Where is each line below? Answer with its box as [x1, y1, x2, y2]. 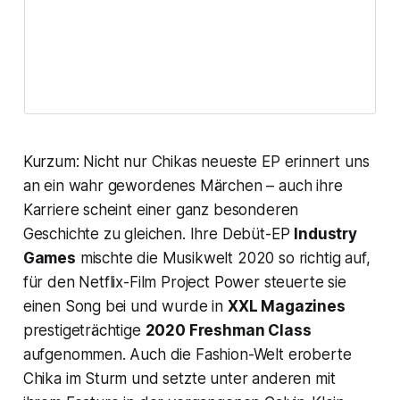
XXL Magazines [227, 297, 346, 316]
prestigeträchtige [22, 321, 146, 340]
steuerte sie [259, 273, 346, 292]
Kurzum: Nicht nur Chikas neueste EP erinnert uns [22, 153, 370, 171]
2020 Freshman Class [145, 321, 312, 340]
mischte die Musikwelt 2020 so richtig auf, [75, 249, 371, 268]
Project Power [161, 273, 260, 292]
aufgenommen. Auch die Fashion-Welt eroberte [22, 346, 352, 364]
